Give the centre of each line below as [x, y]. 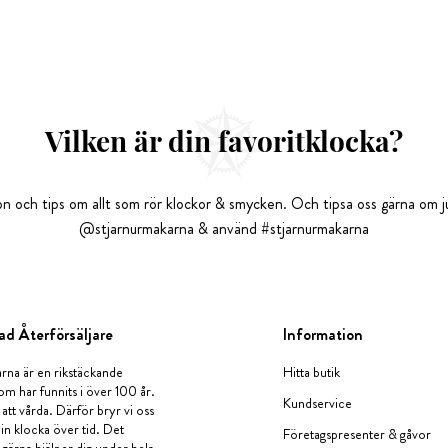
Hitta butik [312, 372]
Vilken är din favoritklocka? [224, 140]
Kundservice [318, 403]
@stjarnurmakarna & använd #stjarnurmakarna [224, 228]
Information [323, 334]
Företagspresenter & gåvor [357, 434]
